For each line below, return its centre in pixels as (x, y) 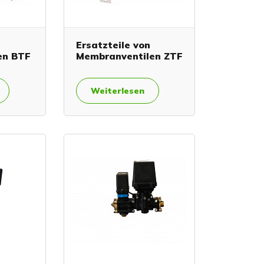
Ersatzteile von (113, 44)
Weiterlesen (117, 90)
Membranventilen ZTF (129, 56)
